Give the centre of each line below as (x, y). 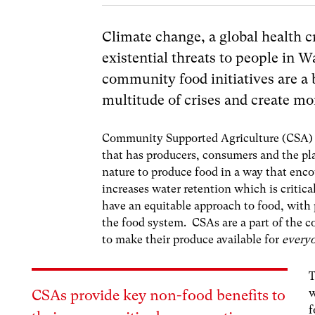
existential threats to (169, 58)
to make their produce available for (192, 240)
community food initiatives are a (207, 79)
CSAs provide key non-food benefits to (159, 295)
